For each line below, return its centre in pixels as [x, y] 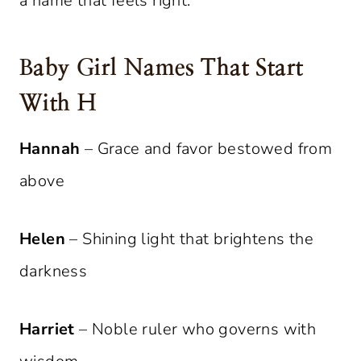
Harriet [47, 330]
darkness [54, 272]
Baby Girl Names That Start [162, 69]
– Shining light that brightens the [189, 239]
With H [58, 104]
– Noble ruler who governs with [195, 330]
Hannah [50, 149]
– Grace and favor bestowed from [206, 149]
